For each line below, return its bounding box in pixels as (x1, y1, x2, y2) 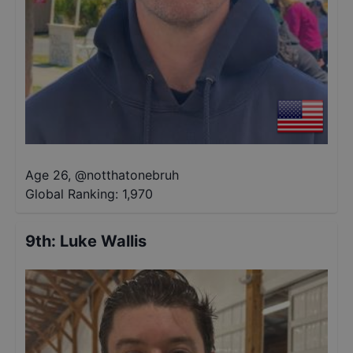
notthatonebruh (87, 167, 179, 183)
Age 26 (25, 167, 68, 183)
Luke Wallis (60, 232, 147, 251)
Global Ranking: (25, 186, 118, 202)
